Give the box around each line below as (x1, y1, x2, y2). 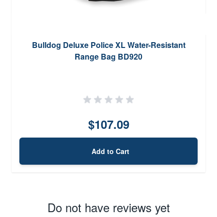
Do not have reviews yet (47, 198, 170, 216)
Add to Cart (92, 146, 129, 156)
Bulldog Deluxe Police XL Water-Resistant (31, 39, 186, 50)
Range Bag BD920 (75, 50, 142, 62)
